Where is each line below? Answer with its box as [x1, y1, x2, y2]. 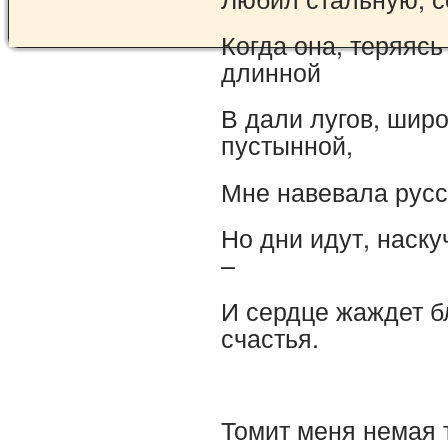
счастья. [221, 318, 319, 355]
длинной [221, 53, 321, 90]
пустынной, [221, 126, 353, 163]
